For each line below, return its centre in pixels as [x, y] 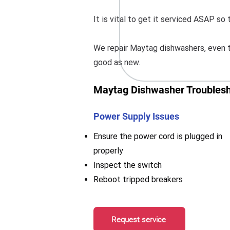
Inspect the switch [128, 165]
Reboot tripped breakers [138, 179]
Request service [138, 219]
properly [108, 151]
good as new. [117, 62]
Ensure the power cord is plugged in [158, 136]
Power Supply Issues [136, 116]
